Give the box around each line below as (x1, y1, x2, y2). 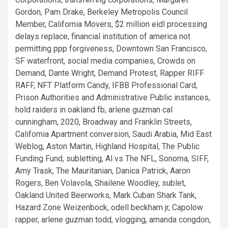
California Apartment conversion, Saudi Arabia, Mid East (15, 129, 212, 139)
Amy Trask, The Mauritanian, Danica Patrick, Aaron (15, 166, 190, 176)
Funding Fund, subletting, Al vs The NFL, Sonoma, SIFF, (15, 154, 209, 163)
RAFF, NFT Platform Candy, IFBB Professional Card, (15, 80, 197, 90)
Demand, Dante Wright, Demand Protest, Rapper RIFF (15, 68, 204, 78)
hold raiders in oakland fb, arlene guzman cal (15, 105, 173, 115)
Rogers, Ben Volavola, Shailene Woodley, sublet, (15, 178, 186, 188)
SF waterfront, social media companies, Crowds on (15, 56, 195, 66)
